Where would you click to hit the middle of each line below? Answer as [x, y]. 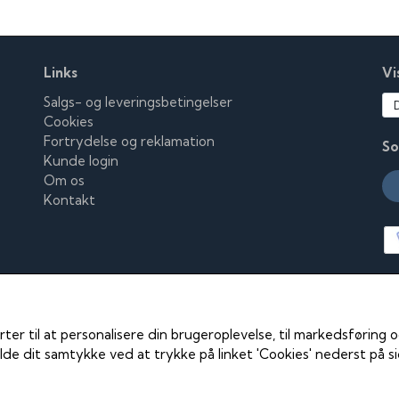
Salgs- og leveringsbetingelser [138, 102]
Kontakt [69, 200]
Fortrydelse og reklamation [129, 141]
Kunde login [81, 161]
